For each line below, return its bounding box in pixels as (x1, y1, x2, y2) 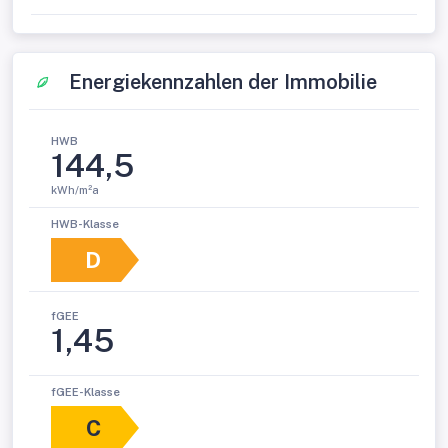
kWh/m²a (51, 183, 99, 196)
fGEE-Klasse (51, 386, 120, 398)
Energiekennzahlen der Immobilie (69, 69, 377, 94)
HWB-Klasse (51, 218, 119, 230)
